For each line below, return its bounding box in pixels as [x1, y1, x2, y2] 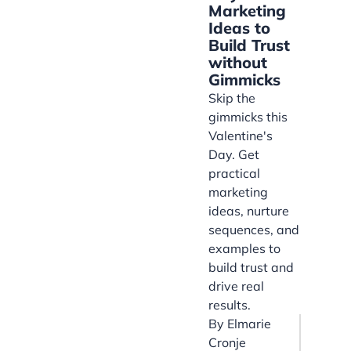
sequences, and [208, 222, 299, 238]
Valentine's [208, 128, 273, 144]
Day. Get [208, 147, 259, 163]
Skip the [208, 90, 255, 107]
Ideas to [208, 18, 270, 38]
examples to [208, 241, 280, 257]
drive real [208, 278, 264, 295]
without [208, 52, 267, 73]
